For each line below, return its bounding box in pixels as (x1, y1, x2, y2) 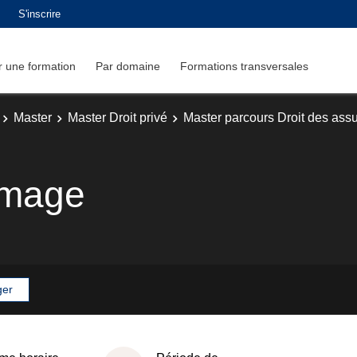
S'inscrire (18, 7, 61, 20)
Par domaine (96, 59, 160, 73)
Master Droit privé (68, 111, 167, 124)
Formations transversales (180, 59, 308, 73)
